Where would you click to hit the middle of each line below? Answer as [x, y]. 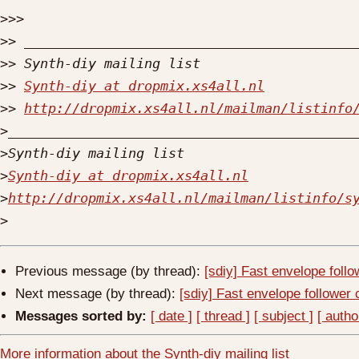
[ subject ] [284, 316]
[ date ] [172, 316]
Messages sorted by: [81, 316]
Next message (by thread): [98, 293]
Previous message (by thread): [110, 271]
